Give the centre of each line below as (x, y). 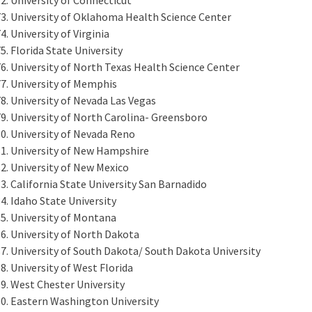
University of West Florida (72, 267)
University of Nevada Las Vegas (83, 100)
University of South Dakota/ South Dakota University (135, 250)
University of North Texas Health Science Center (125, 67)
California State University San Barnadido (109, 184)
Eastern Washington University (85, 301)
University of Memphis (64, 83)
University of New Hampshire (80, 150)
